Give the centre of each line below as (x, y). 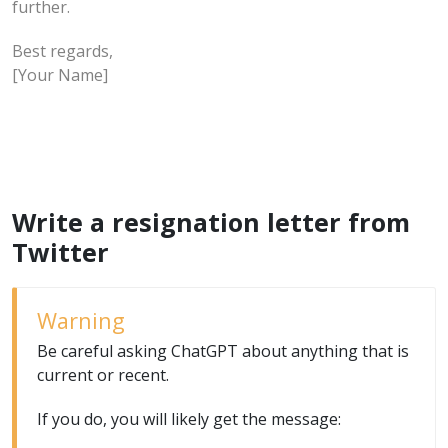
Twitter (60, 251)
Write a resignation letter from (211, 221)
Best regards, (62, 50)
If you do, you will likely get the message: (189, 418)
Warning (81, 320)
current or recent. (103, 374)
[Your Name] (60, 74)
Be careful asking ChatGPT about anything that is (223, 350)
